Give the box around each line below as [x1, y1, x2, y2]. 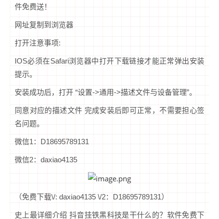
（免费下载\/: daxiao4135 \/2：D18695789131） [15, 192, 169, 201]
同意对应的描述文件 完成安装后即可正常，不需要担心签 [15, 106, 204, 115]
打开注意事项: [15, 39, 61, 47]
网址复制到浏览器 [15, 21, 73, 29]
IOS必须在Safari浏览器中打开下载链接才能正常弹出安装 [15, 57, 204, 66]
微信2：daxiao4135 [15, 155, 77, 164]
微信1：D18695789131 [15, 137, 89, 146]
